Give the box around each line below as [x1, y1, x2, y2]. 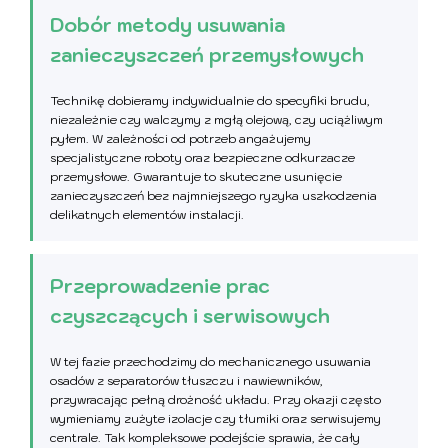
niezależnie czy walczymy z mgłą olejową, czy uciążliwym [50, 112, 383, 128]
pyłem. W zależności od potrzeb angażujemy [50, 131, 311, 147]
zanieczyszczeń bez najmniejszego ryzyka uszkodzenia [50, 188, 377, 204]
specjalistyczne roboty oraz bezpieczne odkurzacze [50, 150, 355, 166]
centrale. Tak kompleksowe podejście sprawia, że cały [50, 430, 360, 446]
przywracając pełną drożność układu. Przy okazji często [50, 392, 381, 408]
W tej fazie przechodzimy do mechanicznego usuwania [50, 354, 371, 370]
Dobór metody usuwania [50, 13, 285, 38]
